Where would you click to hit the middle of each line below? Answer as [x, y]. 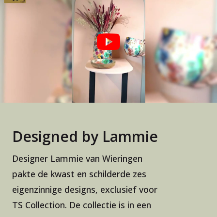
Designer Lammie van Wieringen [77, 159]
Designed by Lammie [85, 137]
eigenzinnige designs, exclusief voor [85, 190]
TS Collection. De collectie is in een [82, 205]
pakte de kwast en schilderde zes [79, 174]
